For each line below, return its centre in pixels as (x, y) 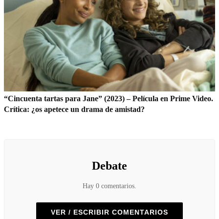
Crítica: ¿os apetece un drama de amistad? (74, 109)
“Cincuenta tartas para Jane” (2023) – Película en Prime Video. (109, 98)
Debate (109, 165)
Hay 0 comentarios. (109, 186)
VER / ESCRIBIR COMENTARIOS (109, 212)
